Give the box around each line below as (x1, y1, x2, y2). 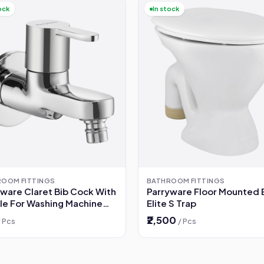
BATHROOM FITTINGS (147, 176, 225, 185)
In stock (153, 5, 179, 13)
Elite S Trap (147, 197, 196, 209)
